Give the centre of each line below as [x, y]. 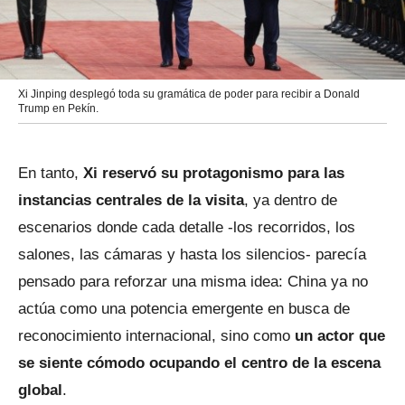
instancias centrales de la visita [131, 200]
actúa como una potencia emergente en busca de [184, 308]
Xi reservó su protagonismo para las [214, 173]
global [40, 390]
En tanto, [51, 173]
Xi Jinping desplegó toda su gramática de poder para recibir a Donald [189, 94]
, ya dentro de [291, 200]
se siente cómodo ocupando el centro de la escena [199, 363]
